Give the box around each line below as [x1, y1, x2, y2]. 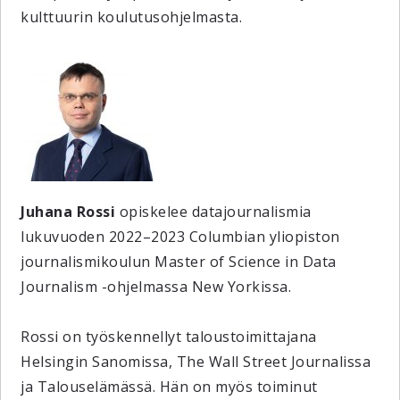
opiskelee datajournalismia [115, 202, 312, 221]
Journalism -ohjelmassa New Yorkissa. [21, 277, 292, 296]
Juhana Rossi [21, 202, 116, 221]
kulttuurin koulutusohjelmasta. [21, 7, 243, 27]
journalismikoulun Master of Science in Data [21, 252, 337, 271]
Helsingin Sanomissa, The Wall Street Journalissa [21, 352, 371, 371]
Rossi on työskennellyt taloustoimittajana [21, 327, 317, 346]
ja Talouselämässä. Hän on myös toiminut [21, 377, 318, 396]
